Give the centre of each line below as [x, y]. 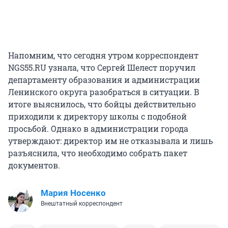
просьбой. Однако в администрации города [98, 128]
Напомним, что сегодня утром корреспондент [103, 55]
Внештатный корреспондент [82, 203]
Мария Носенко [73, 193]
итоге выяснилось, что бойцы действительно [102, 104]
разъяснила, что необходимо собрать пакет [98, 153]
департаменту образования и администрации [104, 79]
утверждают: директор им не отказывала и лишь [110, 140]
